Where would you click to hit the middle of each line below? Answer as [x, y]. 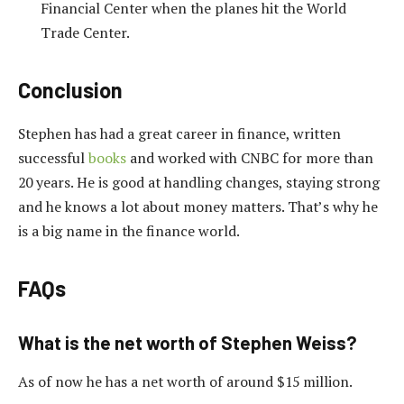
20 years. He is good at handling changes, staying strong [199, 182]
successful [53, 157]
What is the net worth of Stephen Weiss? [188, 342]
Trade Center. [85, 32]
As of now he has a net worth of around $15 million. [185, 382]
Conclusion [70, 90]
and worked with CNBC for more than [250, 157]
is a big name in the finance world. [129, 230]
